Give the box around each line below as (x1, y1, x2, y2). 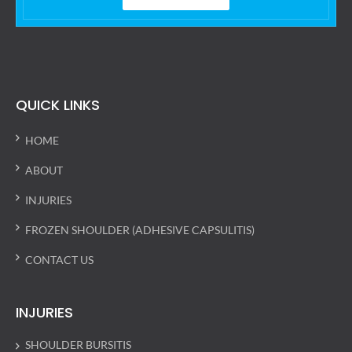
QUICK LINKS (16, 95, 100, 115)
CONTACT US (25, 253, 93, 266)
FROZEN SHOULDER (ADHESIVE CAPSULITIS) (25, 223, 255, 236)
